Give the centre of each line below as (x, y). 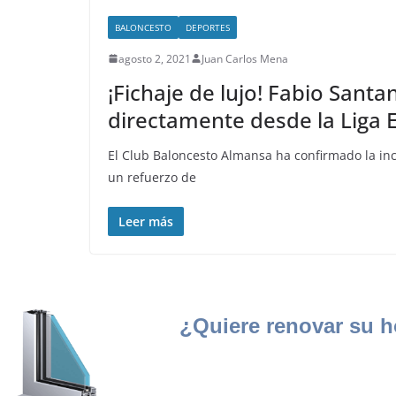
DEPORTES (208, 27)
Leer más (146, 221)
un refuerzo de (152, 177)
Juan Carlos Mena (245, 58)
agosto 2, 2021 (155, 58)
